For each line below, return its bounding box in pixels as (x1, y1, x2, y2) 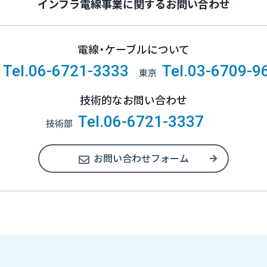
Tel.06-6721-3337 (77, 113, 204, 131)
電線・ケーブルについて (77, 41, 190, 57)
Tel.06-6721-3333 (2, 62, 129, 80)
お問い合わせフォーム (93, 151, 189, 165)
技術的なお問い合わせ (80, 92, 187, 107)
